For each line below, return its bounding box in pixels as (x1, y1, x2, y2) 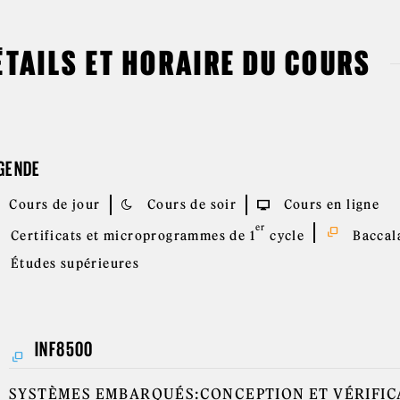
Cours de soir (143, 196, 237, 212)
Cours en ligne (279, 196, 380, 212)
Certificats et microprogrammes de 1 (6, 228, 255, 244)
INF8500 (31, 337, 94, 361)
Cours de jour (5, 196, 101, 212)
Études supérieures (6, 255, 140, 271)
